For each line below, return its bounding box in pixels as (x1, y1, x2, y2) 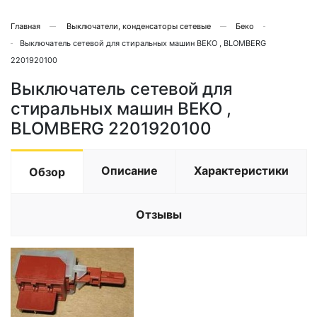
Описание (101, 163, 158, 178)
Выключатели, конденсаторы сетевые (67, 21, 211, 31)
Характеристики (194, 163, 289, 178)
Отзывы (136, 207, 182, 221)
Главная (11, 21, 40, 31)
